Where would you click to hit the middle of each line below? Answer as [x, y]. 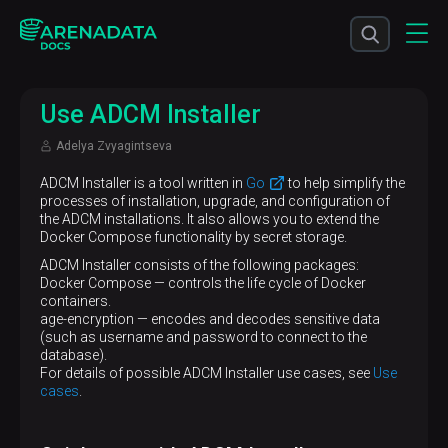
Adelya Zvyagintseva [114, 146]
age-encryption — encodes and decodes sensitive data [210, 319]
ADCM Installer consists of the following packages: [199, 265]
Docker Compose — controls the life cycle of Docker [203, 283]
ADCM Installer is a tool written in [143, 183]
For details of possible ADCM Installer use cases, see [206, 373]
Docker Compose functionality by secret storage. [193, 237]
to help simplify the [345, 183]
